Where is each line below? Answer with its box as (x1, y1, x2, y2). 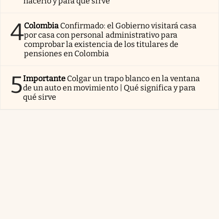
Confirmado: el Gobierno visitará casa (60, 21, 197, 31)
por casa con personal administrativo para (24, 30, 177, 40)
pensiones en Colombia (24, 49, 109, 59)
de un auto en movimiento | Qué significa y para (23, 83, 196, 93)
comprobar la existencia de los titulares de (24, 40, 179, 49)
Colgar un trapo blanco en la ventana (67, 74, 200, 84)
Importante (23, 74, 66, 84)
